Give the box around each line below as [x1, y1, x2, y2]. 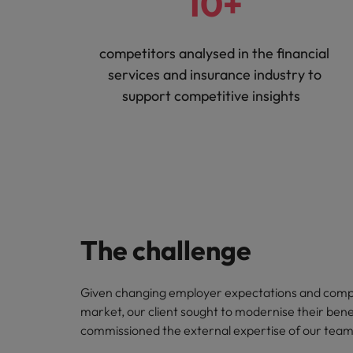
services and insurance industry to [107, 65, 321, 84]
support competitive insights [122, 87, 307, 105]
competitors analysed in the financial [99, 44, 329, 62]
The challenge [80, 233, 251, 267]
